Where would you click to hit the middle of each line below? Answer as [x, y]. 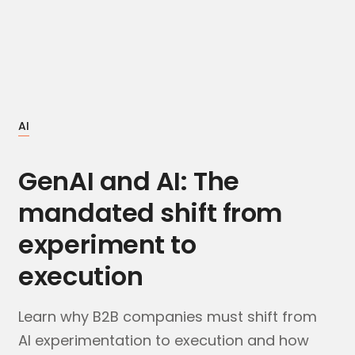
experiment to [107, 244]
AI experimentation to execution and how [164, 340]
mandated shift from [150, 213]
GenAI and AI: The [129, 181]
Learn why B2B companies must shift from [168, 317]
